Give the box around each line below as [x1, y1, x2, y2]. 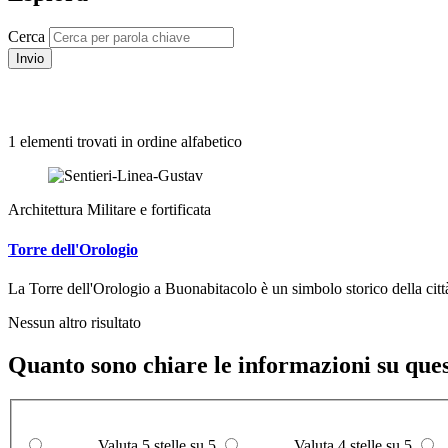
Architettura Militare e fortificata [8, 201, 211, 219]
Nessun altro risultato [8, 313, 141, 331]
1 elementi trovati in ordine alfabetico [8, 133, 242, 151]
